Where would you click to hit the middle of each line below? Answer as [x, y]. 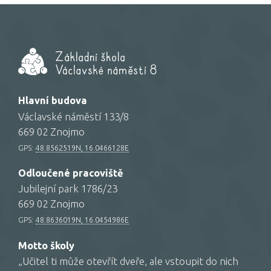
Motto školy [46, 245]
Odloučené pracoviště [71, 173]
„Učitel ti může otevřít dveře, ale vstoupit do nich [128, 261]
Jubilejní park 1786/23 [68, 189]
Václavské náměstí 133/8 [73, 116]
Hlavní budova [53, 101]
